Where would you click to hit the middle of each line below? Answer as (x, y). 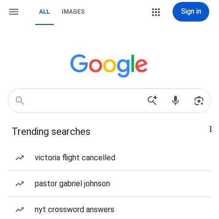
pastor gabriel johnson (72, 184)
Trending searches (51, 131)
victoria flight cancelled (75, 158)
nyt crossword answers (75, 209)
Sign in (191, 11)
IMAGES (73, 12)
